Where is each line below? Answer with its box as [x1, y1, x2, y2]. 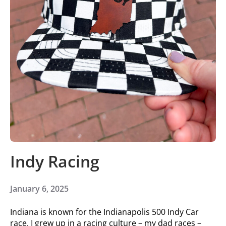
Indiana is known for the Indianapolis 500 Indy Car [10, 206, 199, 217]
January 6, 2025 [10, 183, 69, 194]
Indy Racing [10, 150, 99, 172]
